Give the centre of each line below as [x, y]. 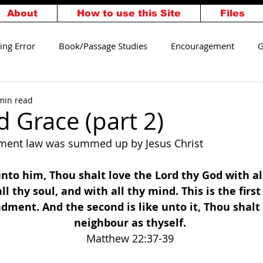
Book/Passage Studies [103, 46]
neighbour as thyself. [131, 223]
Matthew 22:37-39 [131, 238]
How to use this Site [129, 13]
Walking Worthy [86, 93]
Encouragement [203, 46]
